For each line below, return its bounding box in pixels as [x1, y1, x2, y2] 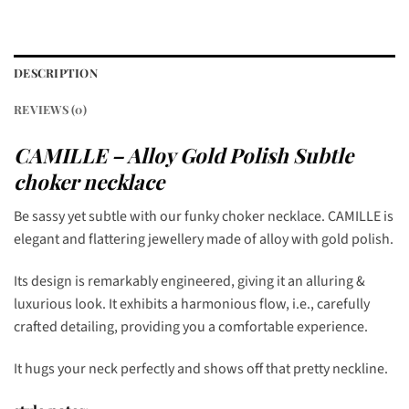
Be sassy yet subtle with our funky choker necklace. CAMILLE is [14, 206, 393, 226]
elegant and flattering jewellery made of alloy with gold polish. [14, 229, 393, 249]
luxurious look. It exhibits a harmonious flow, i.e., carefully [14, 293, 370, 314]
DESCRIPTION [14, 64, 98, 80]
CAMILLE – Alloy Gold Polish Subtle [14, 141, 353, 169]
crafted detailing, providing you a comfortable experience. [14, 316, 368, 337]
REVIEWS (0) [14, 100, 87, 117]
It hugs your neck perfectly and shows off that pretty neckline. [14, 358, 388, 379]
